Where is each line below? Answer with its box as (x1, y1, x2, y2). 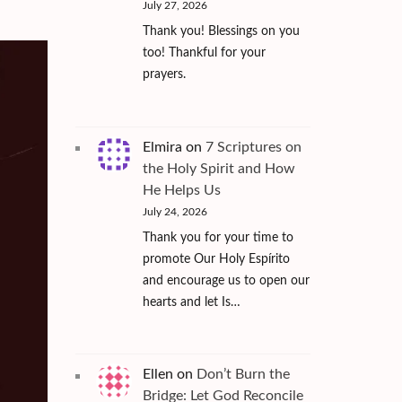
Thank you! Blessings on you (142, 24, 300, 38)
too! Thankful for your (142, 46, 266, 59)
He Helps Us (142, 182, 221, 197)
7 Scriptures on (205, 139, 301, 154)
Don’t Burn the (196, 367, 290, 382)
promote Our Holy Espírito (142, 252, 290, 266)
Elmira (142, 139, 182, 154)
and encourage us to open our (142, 274, 310, 287)
